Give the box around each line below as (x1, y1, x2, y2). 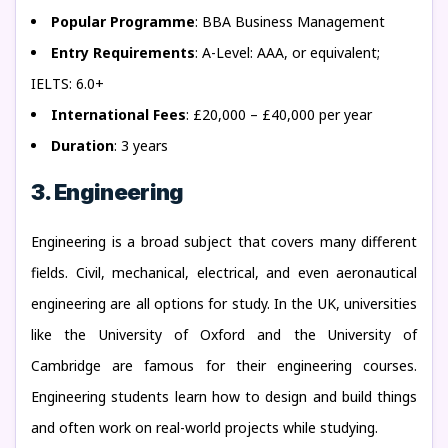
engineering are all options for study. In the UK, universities (31, 294, 417, 313)
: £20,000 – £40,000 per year (186, 105, 372, 124)
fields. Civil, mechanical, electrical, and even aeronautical (31, 263, 417, 282)
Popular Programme (51, 12, 195, 31)
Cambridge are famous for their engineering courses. (31, 356, 417, 375)
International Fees (51, 105, 186, 124)
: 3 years (114, 136, 168, 155)
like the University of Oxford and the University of (31, 325, 417, 344)
